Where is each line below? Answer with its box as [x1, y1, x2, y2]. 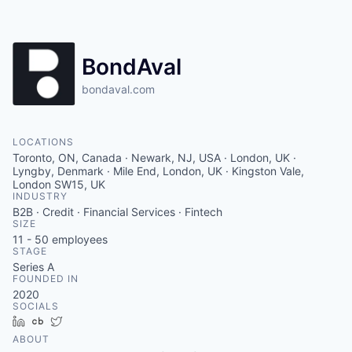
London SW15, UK [13, 178, 105, 191]
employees [49, 233, 108, 246]
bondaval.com [82, 82, 155, 96]
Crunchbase [49, 314, 112, 328]
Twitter [68, 314, 104, 328]
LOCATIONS [13, 136, 74, 148]
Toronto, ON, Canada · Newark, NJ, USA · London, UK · [13, 151, 296, 164]
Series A [13, 260, 54, 273]
